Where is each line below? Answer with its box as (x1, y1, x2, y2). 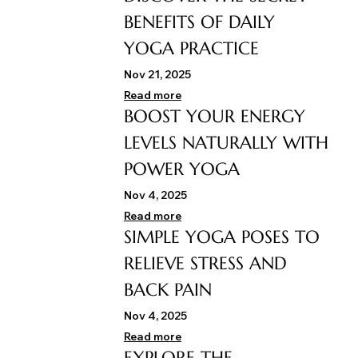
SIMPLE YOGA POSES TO (124, 226, 320, 249)
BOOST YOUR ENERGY (124, 105, 305, 128)
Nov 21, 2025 (124, 67, 191, 82)
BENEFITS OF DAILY (124, 11, 275, 34)
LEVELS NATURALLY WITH (124, 132, 328, 154)
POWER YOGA (124, 158, 240, 181)
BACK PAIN (124, 279, 212, 301)
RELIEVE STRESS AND (124, 253, 287, 275)
